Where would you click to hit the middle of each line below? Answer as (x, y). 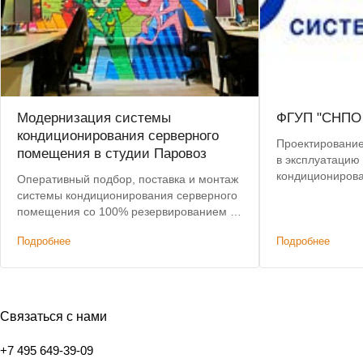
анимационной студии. (78, 228)
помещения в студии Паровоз (112, 154)
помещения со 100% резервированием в (126, 212)
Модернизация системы (94, 118)
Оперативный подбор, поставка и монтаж (128, 179)
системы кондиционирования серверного (127, 196)
